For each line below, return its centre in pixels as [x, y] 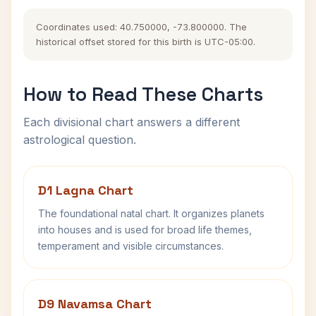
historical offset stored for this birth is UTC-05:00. [146, 42]
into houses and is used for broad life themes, [145, 230]
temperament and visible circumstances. [131, 246]
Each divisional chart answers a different [132, 122]
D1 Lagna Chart [86, 190]
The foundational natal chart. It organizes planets [151, 213]
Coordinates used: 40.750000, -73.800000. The [141, 27]
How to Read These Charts [143, 94]
